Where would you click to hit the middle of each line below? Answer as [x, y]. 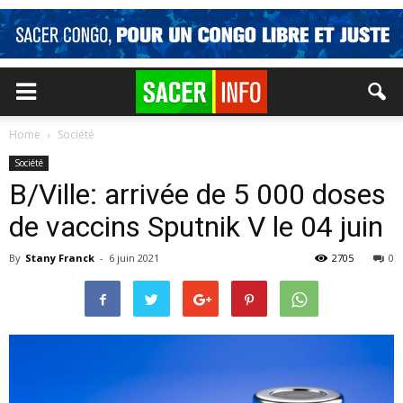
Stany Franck [60, 258]
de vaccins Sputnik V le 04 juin [196, 227]
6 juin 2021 [134, 258]
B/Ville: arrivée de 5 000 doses [197, 194]
